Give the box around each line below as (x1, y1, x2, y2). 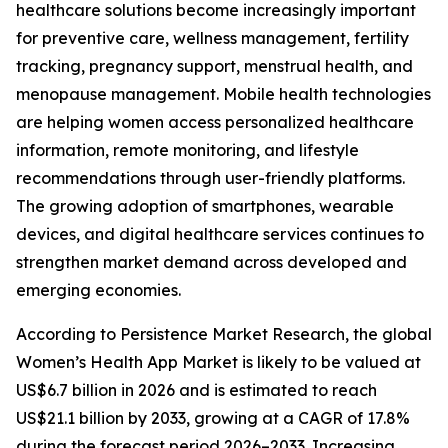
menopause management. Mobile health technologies (16, 84, 431, 104)
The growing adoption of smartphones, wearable (16, 196, 394, 216)
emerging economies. (16, 280, 181, 300)
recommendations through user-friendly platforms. (16, 168, 405, 188)
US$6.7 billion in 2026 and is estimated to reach (16, 380, 377, 400)
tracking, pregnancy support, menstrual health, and (16, 56, 413, 76)
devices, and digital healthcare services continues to (16, 224, 424, 244)
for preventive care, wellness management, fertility (16, 28, 409, 48)
